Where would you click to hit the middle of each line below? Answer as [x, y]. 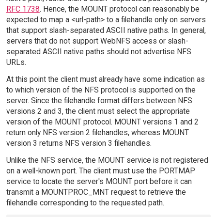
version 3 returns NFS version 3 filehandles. [79, 143]
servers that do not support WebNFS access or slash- [97, 41]
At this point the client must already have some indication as [105, 79]
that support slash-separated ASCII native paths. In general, [106, 30]
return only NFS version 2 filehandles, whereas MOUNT [97, 132]
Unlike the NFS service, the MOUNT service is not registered [107, 160]
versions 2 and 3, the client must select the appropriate [98, 111]
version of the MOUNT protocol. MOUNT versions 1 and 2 [102, 122]
